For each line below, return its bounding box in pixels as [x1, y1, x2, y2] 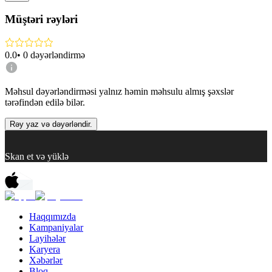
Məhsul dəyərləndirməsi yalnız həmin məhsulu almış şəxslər [5, 86, 234, 97]
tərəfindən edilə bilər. [5, 97, 85, 107]
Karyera [29, 243, 60, 254]
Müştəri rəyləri [5, 13, 78, 26]
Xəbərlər [29, 254, 63, 265]
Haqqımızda [29, 211, 76, 222]
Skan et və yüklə [5, 151, 69, 161]
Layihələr [29, 233, 66, 243]
